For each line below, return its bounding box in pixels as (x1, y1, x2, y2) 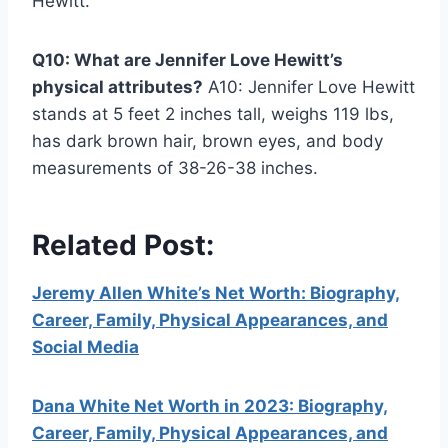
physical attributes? (32, 77, 203, 98)
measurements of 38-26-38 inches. (32, 158, 318, 179)
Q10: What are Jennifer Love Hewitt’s (32, 50, 343, 71)
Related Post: (32, 228, 214, 263)
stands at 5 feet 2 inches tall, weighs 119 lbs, (32, 104, 394, 125)
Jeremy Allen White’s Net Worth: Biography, (32, 283, 400, 304)
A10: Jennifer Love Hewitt (203, 77, 415, 98)
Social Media (32, 337, 139, 358)
